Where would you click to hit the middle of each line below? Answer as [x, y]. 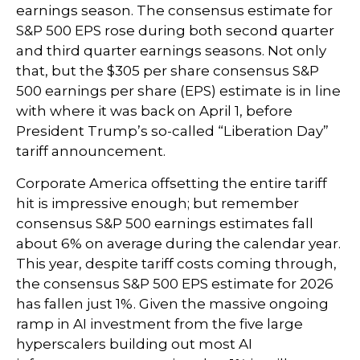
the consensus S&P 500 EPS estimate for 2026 [175, 283]
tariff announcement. [91, 151]
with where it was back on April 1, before [154, 110]
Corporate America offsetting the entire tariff [172, 183]
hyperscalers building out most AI [134, 344]
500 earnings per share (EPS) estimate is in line [178, 90]
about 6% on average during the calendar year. [178, 243]
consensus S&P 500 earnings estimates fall [165, 223]
